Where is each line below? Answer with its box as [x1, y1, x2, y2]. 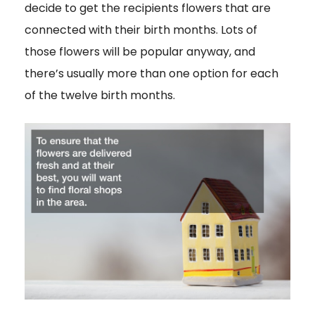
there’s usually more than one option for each [25, 65, 278, 82]
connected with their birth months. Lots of [25, 21, 257, 38]
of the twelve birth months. [25, 86, 175, 103]
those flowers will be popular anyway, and [25, 43, 255, 60]
